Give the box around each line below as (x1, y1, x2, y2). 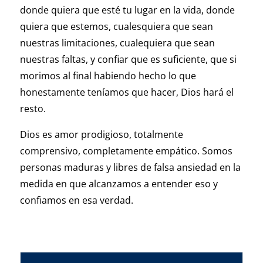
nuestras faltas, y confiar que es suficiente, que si (19, 53, 237, 66)
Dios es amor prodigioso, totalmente (19, 128, 183, 141)
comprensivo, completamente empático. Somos (19, 144, 232, 158)
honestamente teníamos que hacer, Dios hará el (19, 86, 234, 99)
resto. (19, 102, 46, 116)
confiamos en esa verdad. (19, 194, 133, 207)
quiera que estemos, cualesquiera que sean (19, 20, 213, 33)
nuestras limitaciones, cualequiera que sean (19, 36, 215, 50)
